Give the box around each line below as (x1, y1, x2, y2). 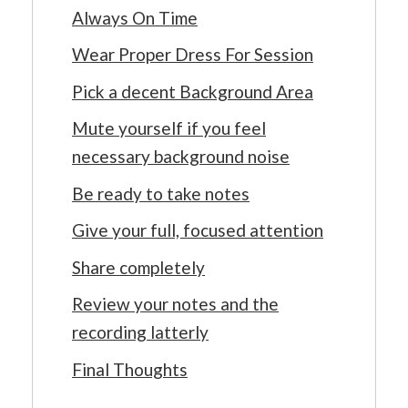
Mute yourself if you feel (72, 117, 266, 138)
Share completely (72, 256, 205, 278)
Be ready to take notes (72, 182, 250, 204)
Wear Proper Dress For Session (72, 44, 313, 65)
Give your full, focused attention (72, 219, 323, 240)
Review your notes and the (72, 293, 279, 314)
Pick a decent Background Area (72, 80, 313, 102)
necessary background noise (72, 146, 290, 167)
